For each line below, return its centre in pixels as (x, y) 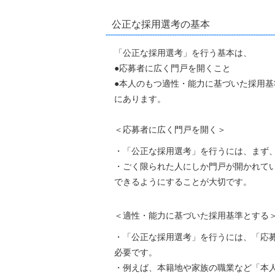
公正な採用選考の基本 (161, 24)
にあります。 (136, 99)
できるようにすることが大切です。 (179, 182)
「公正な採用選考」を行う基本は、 (179, 53)
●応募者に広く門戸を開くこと (168, 68)
